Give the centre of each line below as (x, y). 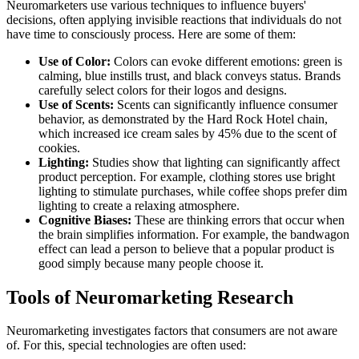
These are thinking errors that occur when (238, 220)
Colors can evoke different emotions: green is (226, 61)
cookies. (59, 147)
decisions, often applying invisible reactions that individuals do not (174, 19)
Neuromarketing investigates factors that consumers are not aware (172, 331)
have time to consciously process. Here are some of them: (151, 34)
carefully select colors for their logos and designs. (163, 90)
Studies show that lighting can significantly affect (214, 162)
